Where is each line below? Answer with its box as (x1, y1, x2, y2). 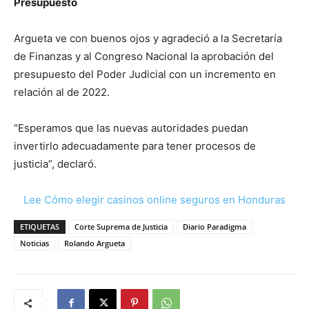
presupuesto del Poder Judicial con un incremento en (14, 68, 276, 81)
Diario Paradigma (183, 221, 246, 232)
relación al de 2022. (14, 86, 110, 99)
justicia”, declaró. (14, 157, 97, 171)
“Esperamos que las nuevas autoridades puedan (14, 121, 248, 135)
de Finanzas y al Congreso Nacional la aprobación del (14, 50, 274, 63)
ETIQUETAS (20, 221, 59, 232)
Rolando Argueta (64, 238, 125, 249)
